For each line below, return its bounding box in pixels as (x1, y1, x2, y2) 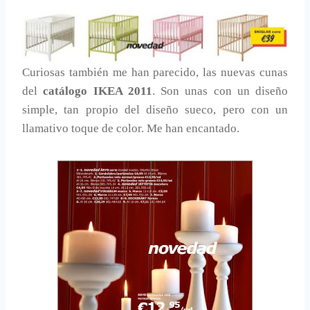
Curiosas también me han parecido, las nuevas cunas (22, 66, 288, 80)
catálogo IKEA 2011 (43, 84, 152, 98)
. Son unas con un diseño (152, 84, 288, 98)
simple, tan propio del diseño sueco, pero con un (22, 103, 288, 117)
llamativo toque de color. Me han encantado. (22, 122, 239, 136)
